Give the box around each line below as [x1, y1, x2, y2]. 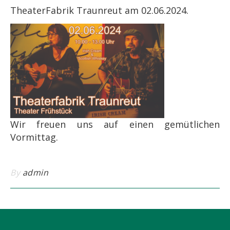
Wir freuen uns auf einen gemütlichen [10, 118, 220, 130]
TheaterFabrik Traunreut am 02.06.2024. [16, 4, 188, 16]
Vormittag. [10, 131, 58, 143]
